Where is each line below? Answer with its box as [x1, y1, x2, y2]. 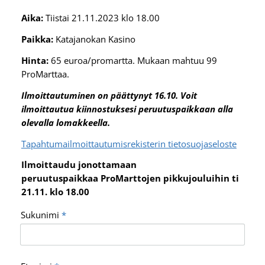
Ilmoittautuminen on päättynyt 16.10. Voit [21, 89, 197, 101]
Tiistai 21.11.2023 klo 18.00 [43, 12, 160, 24]
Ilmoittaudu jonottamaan [21, 159, 137, 171]
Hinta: [21, 54, 49, 66]
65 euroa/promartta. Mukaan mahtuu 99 [48, 54, 217, 66]
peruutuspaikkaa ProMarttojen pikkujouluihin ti [21, 172, 239, 185]
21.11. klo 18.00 [21, 186, 89, 198]
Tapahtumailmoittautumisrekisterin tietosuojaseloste [21, 137, 237, 150]
